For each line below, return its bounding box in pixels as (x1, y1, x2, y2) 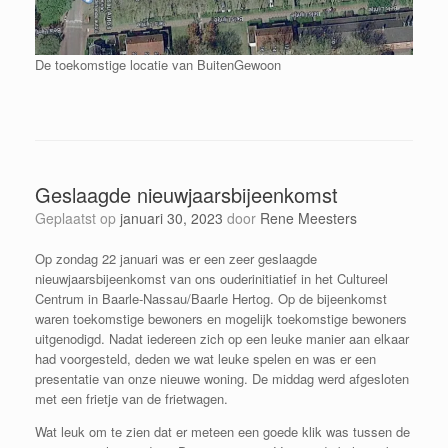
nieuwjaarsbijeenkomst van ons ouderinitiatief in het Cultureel (35, 269, 388, 289)
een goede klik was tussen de (238, 422, 410, 442)
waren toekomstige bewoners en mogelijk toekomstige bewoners (35, 309, 407, 329)
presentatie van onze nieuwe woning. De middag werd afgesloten (35, 369, 409, 389)
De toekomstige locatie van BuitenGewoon (35, 55, 281, 75)
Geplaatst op (46, 208, 120, 229)
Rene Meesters (260, 208, 357, 229)
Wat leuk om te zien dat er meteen (35, 422, 238, 442)
